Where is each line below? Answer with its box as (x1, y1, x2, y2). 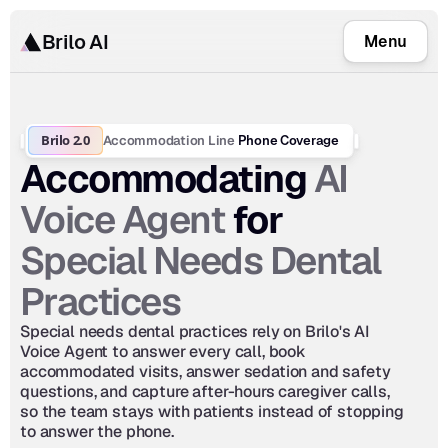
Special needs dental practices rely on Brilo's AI (20, 321, 370, 342)
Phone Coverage (234, 132, 339, 148)
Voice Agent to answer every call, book (20, 341, 306, 362)
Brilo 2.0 (41, 131, 90, 149)
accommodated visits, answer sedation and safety (20, 361, 391, 382)
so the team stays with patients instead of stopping (20, 401, 404, 422)
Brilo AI (42, 30, 109, 53)
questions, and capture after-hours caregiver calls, (20, 381, 390, 402)
